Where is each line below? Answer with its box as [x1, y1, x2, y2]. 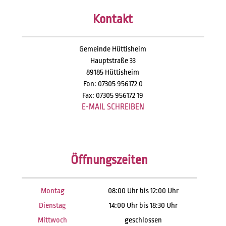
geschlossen [125, 216, 162, 224]
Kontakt [93, 12, 133, 26]
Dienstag [39, 201, 67, 210]
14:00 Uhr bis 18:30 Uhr [109, 201, 178, 210]
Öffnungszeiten [71, 153, 148, 167]
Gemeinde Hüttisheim [79, 45, 147, 53]
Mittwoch [38, 216, 68, 224]
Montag [40, 187, 65, 195]
